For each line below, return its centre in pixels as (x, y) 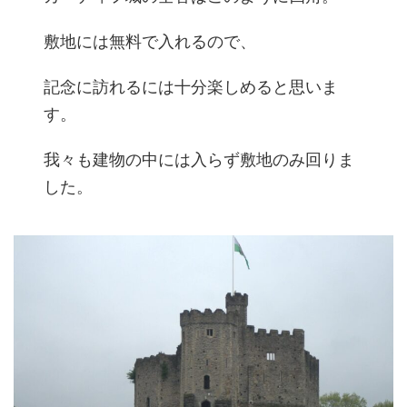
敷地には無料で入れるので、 (150, 40)
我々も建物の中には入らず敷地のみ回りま (199, 159)
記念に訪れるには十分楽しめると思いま (191, 86)
